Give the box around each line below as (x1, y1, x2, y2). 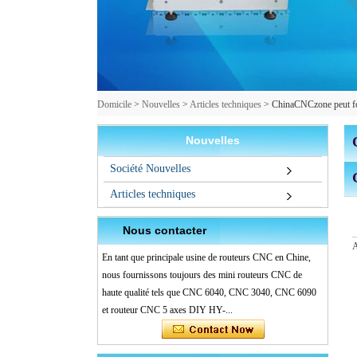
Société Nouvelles (110, 163, 190, 175)
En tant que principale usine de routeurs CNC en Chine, (102, 252, 311, 264)
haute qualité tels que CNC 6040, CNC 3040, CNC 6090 (102, 287, 316, 299)
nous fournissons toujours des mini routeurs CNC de (102, 269, 302, 281)
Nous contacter (123, 224, 206, 237)
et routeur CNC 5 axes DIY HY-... (102, 304, 233, 316)
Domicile (97, 99, 131, 111)
